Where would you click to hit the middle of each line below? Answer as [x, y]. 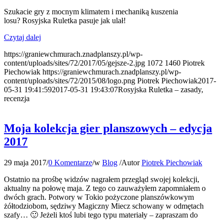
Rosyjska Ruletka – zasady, [161, 89]
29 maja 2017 [25, 162]
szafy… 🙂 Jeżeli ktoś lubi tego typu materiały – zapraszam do [101, 215]
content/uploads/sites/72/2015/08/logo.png [70, 80]
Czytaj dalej [22, 37]
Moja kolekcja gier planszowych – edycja [108, 128]
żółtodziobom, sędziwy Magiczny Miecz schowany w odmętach [104, 206]
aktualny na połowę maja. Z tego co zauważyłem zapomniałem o [105, 188]
